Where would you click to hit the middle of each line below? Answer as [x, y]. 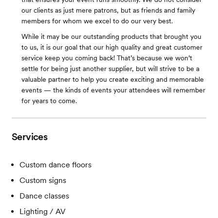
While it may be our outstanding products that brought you [111, 36]
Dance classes [44, 196]
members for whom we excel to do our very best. [97, 21]
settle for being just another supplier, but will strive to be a [110, 69]
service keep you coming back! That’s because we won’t [107, 58]
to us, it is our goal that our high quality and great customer [112, 47]
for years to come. [49, 101]
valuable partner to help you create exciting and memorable [113, 79]
